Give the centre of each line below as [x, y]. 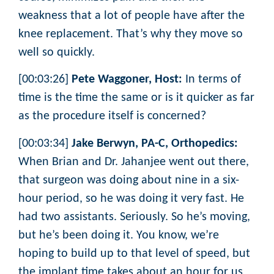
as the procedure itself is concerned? [112, 117]
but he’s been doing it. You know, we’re [119, 235]
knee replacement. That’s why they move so [131, 34]
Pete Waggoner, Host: [127, 80]
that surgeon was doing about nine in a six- [129, 180]
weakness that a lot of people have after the [131, 16]
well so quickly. [57, 52]
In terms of [212, 80]
